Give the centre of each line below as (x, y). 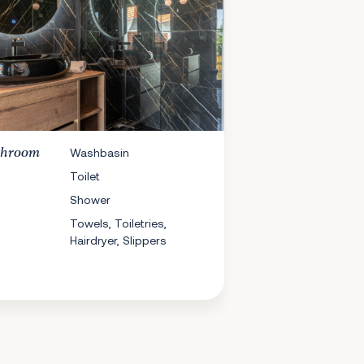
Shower (91, 199)
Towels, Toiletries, (119, 223)
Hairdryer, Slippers (119, 240)
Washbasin (100, 152)
